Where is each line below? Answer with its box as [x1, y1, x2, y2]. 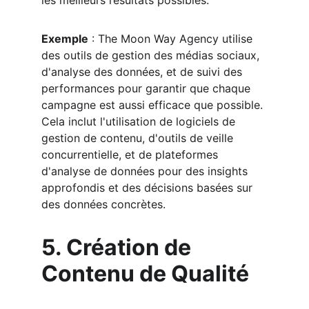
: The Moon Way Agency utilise [88, 32, 256, 46]
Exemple [41, 32, 88, 46]
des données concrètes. [41, 197, 166, 211]
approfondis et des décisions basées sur [41, 181, 256, 195]
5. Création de [41, 234, 196, 261]
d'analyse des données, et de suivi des [41, 65, 246, 79]
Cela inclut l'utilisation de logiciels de [41, 114, 239, 128]
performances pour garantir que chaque [41, 81, 254, 95]
